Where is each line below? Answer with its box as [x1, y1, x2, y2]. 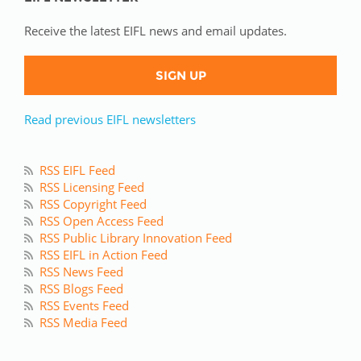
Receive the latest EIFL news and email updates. [24, 23, 287, 39]
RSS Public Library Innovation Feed [39, 230, 232, 247]
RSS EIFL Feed [39, 162, 115, 179]
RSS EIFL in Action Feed [39, 247, 168, 263]
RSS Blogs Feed [39, 280, 123, 297]
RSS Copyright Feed [39, 196, 147, 213]
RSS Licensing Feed [39, 179, 144, 196]
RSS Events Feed [39, 297, 129, 314]
